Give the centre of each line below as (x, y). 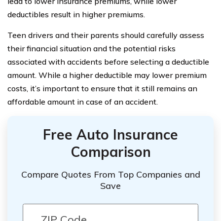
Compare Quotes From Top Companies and (110, 175)
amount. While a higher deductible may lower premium (107, 75)
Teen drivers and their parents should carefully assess (106, 35)
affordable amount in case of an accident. (83, 101)
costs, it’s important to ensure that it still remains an (102, 88)
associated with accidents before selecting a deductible (108, 61)
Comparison (110, 151)
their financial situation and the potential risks (92, 48)
